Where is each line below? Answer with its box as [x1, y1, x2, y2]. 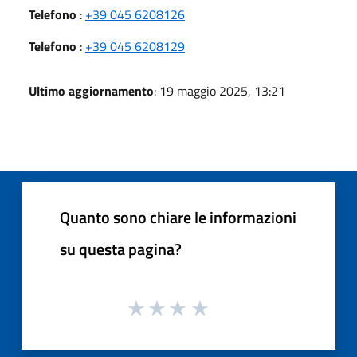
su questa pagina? [60, 236, 182, 261]
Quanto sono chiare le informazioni [60, 204, 296, 229]
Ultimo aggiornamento [29, 80, 154, 100]
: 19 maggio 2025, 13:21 [154, 80, 285, 100]
